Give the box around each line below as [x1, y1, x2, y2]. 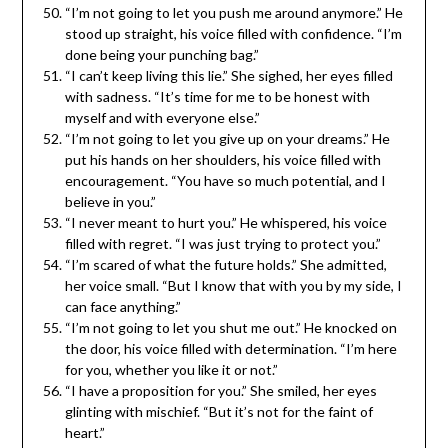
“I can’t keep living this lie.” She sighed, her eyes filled [64, 66, 393, 84]
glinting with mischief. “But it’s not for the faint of [64, 402, 373, 420]
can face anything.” [64, 297, 181, 315]
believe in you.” [64, 192, 156, 210]
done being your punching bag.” [64, 45, 259, 63]
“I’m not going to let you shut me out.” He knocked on [64, 318, 397, 336]
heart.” [64, 423, 105, 441]
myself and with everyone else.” [64, 108, 260, 126]
